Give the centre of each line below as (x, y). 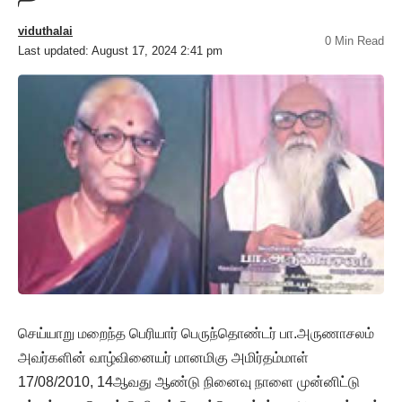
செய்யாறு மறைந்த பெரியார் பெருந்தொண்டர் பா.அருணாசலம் (196, 334)
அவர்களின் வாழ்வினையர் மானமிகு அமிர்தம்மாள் (163, 358)
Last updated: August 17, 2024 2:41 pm (120, 50)
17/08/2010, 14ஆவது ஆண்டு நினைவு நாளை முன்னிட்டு (189, 382)
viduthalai (45, 31)
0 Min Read (354, 40)
